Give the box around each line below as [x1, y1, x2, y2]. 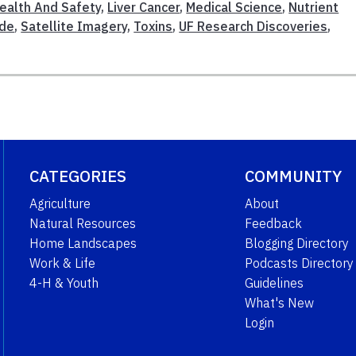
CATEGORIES [29, 165, 126, 188]
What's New [244, 295, 314, 311]
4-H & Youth [29, 275, 99, 292]
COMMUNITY [244, 165, 342, 188]
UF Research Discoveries [179, 18, 328, 35]
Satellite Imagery [21, 18, 128, 35]
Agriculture [29, 195, 91, 212]
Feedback [244, 215, 302, 232]
